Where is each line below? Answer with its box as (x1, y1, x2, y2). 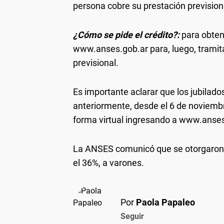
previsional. (73, 57, 118, 68)
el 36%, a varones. (73, 157, 144, 168)
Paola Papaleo (136, 196, 195, 207)
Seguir (120, 211, 144, 221)
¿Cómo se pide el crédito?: (73, 29, 181, 40)
